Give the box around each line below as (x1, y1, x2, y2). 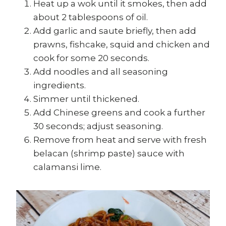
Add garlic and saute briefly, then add (33, 26, 196, 36)
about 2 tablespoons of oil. (33, 12, 148, 23)
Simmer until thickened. (33, 94, 139, 104)
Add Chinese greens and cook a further (33, 107, 205, 118)
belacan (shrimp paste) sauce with (33, 148, 185, 159)
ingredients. (33, 80, 86, 91)
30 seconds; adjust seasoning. (33, 121, 163, 132)
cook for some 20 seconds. (33, 53, 149, 64)
